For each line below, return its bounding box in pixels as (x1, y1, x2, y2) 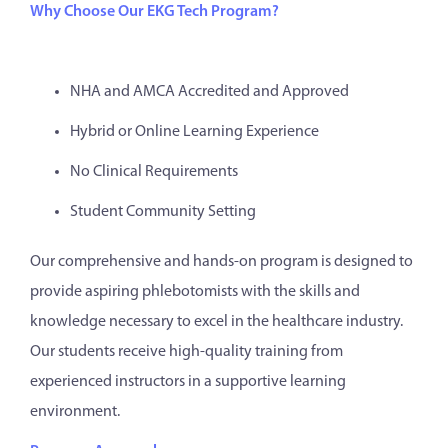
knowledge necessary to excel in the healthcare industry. (30, 314, 403, 330)
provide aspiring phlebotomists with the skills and (30, 284, 360, 300)
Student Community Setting (70, 204, 256, 220)
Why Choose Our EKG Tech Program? (30, 4, 279, 20)
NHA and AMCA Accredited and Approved (70, 84, 349, 100)
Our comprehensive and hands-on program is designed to (30, 254, 413, 270)
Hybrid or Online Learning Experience (70, 124, 319, 140)
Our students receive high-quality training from (30, 344, 343, 360)
